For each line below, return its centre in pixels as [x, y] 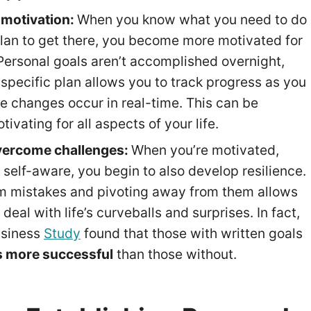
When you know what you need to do [192, 20]
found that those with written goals [191, 234]
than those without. [176, 254]
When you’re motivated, [205, 150]
